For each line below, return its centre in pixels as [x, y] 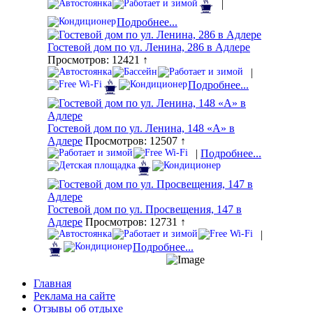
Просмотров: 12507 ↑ [134, 141]
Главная [52, 284]
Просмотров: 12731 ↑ [134, 222]
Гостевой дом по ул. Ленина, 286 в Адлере [149, 48]
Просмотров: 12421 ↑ [98, 60]
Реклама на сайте [74, 296]
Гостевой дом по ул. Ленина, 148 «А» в [141, 129]
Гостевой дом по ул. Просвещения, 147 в [145, 210]
